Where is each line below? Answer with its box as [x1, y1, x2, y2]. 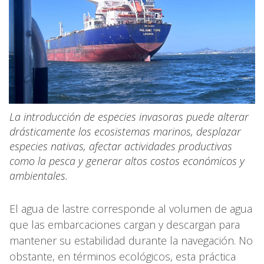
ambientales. [9, 168, 68, 183]
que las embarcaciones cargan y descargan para [9, 217, 240, 232]
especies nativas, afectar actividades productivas [9, 138, 232, 153]
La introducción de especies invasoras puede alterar [9, 109, 249, 124]
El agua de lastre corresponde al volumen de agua [9, 201, 252, 216]
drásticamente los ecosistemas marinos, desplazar [9, 124, 241, 138]
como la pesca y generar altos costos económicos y [9, 153, 245, 168]
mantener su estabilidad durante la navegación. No [9, 233, 253, 247]
